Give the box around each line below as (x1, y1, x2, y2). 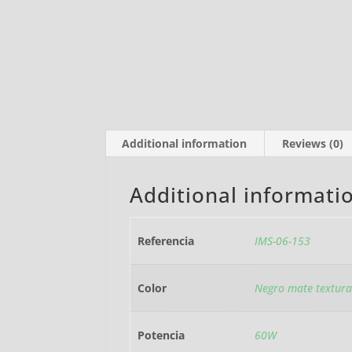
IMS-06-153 (254, 233, 310, 248)
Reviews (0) (282, 135, 344, 151)
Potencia (137, 327, 185, 343)
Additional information (122, 135, 247, 151)
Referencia (137, 233, 194, 248)
